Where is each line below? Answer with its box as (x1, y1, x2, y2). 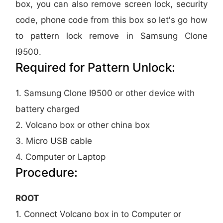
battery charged (15, 104, 80, 114)
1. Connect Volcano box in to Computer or (15, 209, 182, 219)
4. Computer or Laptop (15, 151, 106, 162)
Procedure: (15, 165, 78, 180)
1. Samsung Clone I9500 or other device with (15, 88, 195, 98)
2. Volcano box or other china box (15, 119, 150, 130)
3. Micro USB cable (15, 135, 93, 146)
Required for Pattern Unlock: (15, 60, 176, 75)
